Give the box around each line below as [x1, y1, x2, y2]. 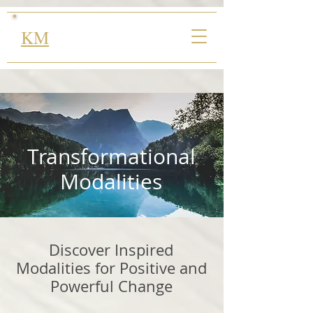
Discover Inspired [49, 240, 173, 260]
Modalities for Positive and [15, 258, 207, 278]
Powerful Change [50, 276, 173, 296]
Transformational [27, 143, 196, 170]
